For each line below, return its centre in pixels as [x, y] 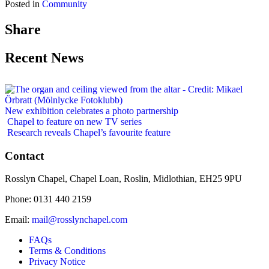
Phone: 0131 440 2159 [48, 199]
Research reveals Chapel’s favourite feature [89, 132]
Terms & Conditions [67, 251]
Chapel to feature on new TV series [74, 121]
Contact [24, 156]
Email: [18, 220]
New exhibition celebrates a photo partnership [92, 110]
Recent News [44, 57]
